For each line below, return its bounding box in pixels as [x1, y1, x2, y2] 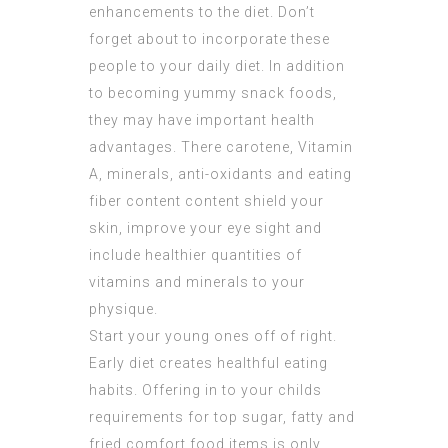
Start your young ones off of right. [89, 328, 337, 345]
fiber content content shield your [89, 193, 324, 210]
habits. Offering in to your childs [89, 382, 322, 399]
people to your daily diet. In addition [89, 58, 345, 75]
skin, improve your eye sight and [89, 220, 322, 237]
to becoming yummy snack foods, [89, 85, 337, 102]
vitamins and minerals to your [89, 274, 305, 291]
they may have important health [89, 112, 315, 129]
